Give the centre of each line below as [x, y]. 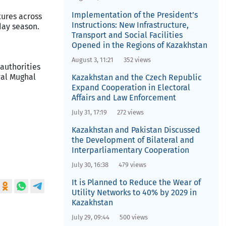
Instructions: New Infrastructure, [130, 25]
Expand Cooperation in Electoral [131, 88]
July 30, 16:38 [90, 165]
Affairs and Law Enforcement [124, 98]
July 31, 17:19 [89, 112]
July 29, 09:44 [90, 217]
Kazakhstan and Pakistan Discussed [136, 130]
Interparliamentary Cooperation [130, 150]
